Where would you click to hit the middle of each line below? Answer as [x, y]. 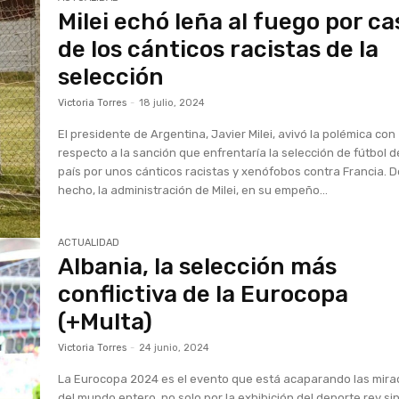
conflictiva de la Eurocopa [204, 295]
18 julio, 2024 [172, 102]
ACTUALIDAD [89, 243]
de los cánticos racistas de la [219, 49]
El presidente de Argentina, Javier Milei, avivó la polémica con [227, 134]
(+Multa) [106, 322]
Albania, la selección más [198, 267]
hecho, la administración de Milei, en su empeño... [193, 190]
